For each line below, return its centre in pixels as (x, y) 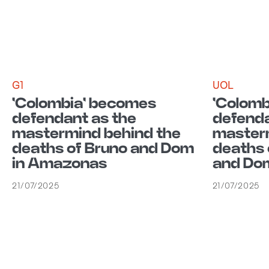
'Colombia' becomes (84, 104)
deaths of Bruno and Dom (103, 149)
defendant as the (74, 119)
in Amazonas (59, 164)
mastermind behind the (96, 134)
